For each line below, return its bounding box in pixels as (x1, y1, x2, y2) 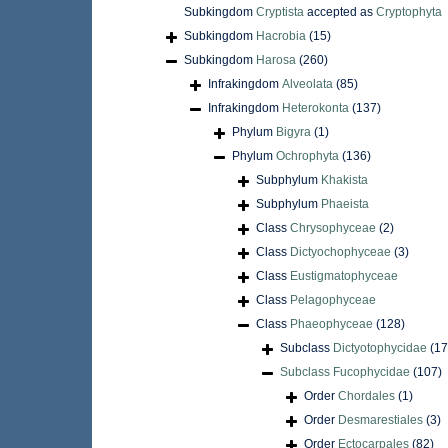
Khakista (321, 173, 368, 188)
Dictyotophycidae (333, 341, 427, 356)
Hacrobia (256, 29, 306, 44)
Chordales (338, 389, 395, 404)
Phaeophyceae (290, 317, 373, 332)
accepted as (304, 5, 376, 20)
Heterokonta (282, 101, 349, 116)
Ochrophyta (276, 149, 339, 164)
